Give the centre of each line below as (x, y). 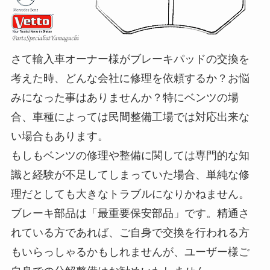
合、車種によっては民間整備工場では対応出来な (130, 117)
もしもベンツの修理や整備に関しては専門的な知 (130, 155)
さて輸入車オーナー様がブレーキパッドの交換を (130, 59)
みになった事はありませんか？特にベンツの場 (124, 97)
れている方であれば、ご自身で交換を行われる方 (130, 232)
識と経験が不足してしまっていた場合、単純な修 (130, 174)
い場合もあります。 (59, 136)
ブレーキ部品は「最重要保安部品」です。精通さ (130, 213)
